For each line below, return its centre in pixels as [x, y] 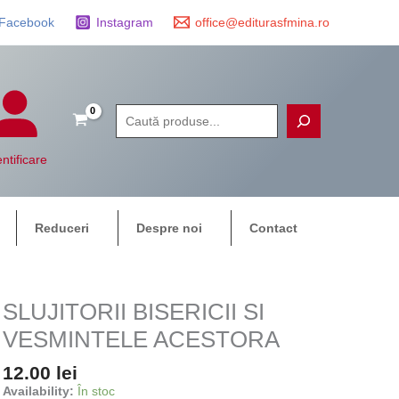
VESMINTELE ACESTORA [141, 340]
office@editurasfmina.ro [263, 23]
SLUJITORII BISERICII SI [133, 312]
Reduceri [61, 228]
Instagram [125, 23]
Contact [273, 228]
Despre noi [169, 228]
